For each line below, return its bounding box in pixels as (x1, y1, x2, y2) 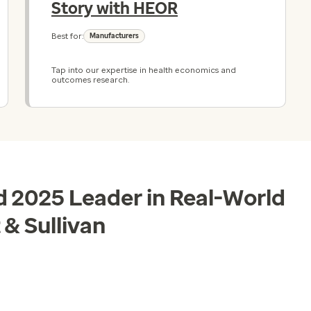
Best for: (51, 31, 83, 41)
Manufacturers (90, 31, 139, 40)
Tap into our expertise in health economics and (51, 65, 236, 75)
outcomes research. (51, 75, 129, 85)
